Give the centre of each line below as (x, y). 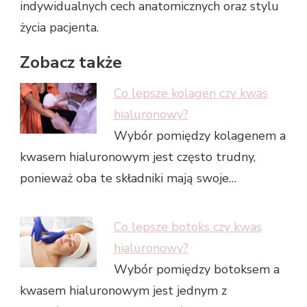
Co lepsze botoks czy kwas (187, 227)
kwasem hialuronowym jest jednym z (123, 291)
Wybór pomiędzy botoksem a (196, 270)
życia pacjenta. (59, 27)
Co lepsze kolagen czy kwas (191, 94)
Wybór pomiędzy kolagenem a (199, 136)
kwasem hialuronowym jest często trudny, (138, 157)
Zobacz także (71, 62)
